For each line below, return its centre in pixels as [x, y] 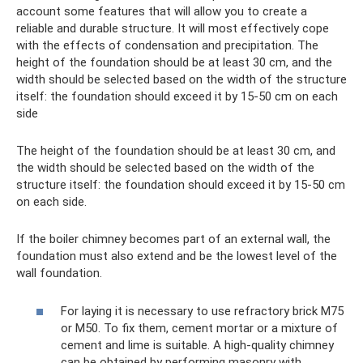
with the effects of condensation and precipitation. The [167, 46]
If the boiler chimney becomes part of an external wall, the [173, 239]
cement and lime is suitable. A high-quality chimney [197, 345]
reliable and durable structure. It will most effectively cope [173, 29]
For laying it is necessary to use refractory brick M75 [202, 311]
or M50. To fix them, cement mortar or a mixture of [199, 328]
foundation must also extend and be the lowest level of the [177, 256]
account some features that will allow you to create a [162, 12]
